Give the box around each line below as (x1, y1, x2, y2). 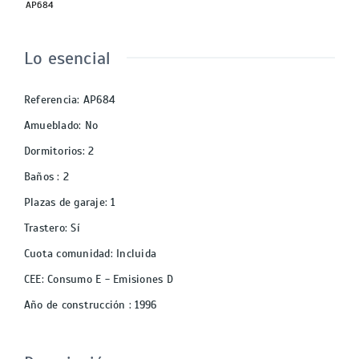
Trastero (24, 221, 65, 236)
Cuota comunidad (24, 247, 111, 261)
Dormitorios (24, 144, 83, 159)
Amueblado (24, 119, 79, 133)
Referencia (24, 93, 78, 107)
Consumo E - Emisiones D (47, 272, 173, 287)
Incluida (116, 247, 157, 261)
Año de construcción (24, 298, 129, 313)
